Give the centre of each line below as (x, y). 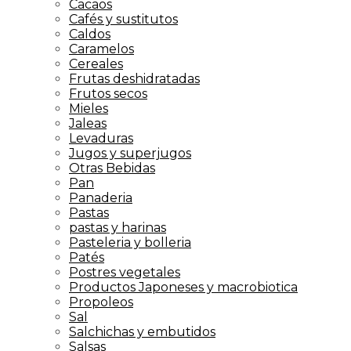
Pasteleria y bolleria (130, 242)
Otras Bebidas (112, 168)
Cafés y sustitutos (123, 19)
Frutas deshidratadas (134, 78)
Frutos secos (108, 93)
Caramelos (101, 49)
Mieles (89, 108)
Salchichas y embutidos (142, 331)
